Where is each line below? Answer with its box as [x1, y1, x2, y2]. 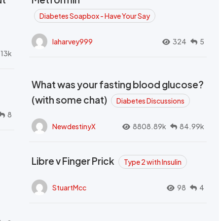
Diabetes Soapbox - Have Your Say [39, 11, 150, 20]
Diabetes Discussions [116, 96, 184, 105]
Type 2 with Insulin [124, 157, 182, 166]
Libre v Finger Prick [32, 155, 116, 167]
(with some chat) [32, 94, 109, 106]
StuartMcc [52, 183, 86, 192]
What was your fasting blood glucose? [32, 78, 204, 90]
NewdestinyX [52, 121, 96, 131]
